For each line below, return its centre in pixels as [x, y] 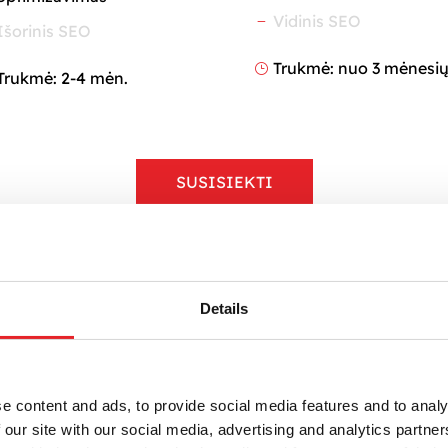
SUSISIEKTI [224, 182]
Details [224, 308]
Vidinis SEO [317, 20]
